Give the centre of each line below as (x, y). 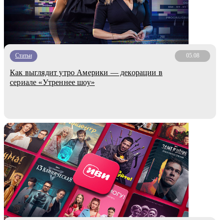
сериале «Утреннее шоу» (52, 82)
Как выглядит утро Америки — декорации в (86, 72)
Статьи (24, 56)
